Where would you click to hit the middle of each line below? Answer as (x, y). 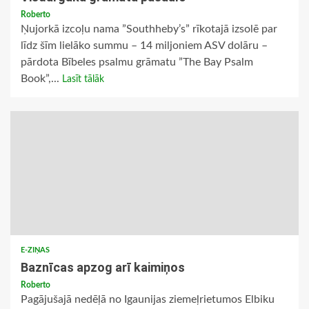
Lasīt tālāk (83, 80)
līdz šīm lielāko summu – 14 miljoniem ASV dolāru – (144, 46)
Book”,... (41, 79)
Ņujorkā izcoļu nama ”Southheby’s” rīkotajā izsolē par (149, 29)
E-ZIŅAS (35, 250)
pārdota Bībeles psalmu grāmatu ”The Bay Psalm (137, 62)
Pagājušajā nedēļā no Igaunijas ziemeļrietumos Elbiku (148, 300)
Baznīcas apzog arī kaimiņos (103, 268)
